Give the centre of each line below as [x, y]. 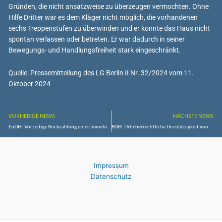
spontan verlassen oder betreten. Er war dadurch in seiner [97, 39]
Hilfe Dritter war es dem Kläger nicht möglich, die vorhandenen [103, 17]
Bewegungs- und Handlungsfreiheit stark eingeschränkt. [95, 50]
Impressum [111, 166]
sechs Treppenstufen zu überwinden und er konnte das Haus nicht [110, 28]
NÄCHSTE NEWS [193, 116]
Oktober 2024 [30, 83]
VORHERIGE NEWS [32, 116]
